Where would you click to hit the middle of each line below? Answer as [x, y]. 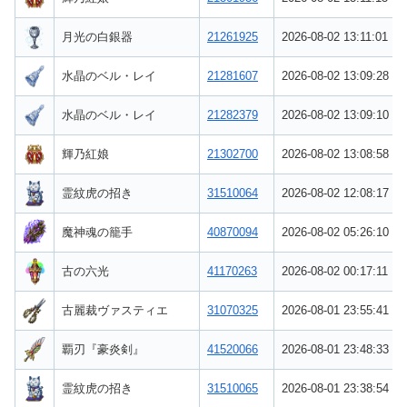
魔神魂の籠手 [97, 232]
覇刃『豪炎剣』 [103, 349]
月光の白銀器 [97, 36]
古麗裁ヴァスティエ [115, 310]
